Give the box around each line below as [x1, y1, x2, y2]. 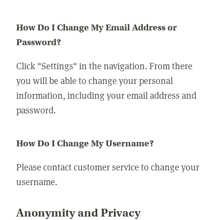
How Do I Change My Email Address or [16, 22, 177, 33]
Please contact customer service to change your [16, 161, 200, 173]
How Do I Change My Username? [16, 137, 155, 149]
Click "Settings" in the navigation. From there [16, 59, 193, 72]
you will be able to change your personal [16, 74, 173, 87]
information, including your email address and [16, 89, 197, 102]
